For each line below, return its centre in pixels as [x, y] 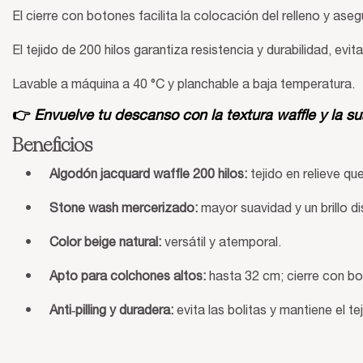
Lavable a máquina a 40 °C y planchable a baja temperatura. [184, 85]
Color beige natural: [105, 243]
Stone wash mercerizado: [124, 210]
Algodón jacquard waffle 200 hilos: [148, 176]
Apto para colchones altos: [128, 278]
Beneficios [52, 147]
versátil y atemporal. [221, 243]
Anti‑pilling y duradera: [111, 312]
